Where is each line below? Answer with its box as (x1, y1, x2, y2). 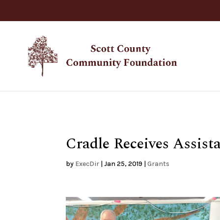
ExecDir (75, 160, 100, 168)
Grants (147, 160, 170, 168)
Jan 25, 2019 (104, 160, 143, 168)
